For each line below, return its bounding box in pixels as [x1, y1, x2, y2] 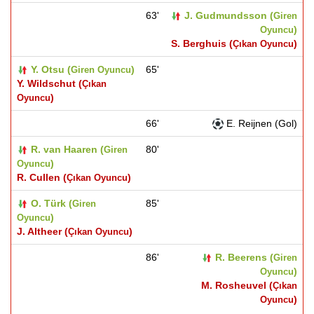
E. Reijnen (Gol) [224, 118, 297, 129]
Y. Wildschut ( [17, 78, 82, 89]
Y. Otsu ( [31, 64, 71, 75]
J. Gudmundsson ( [184, 10, 273, 21]
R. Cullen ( [17, 172, 67, 183]
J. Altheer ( [17, 226, 68, 237]
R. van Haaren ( [31, 144, 104, 155]
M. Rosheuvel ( [201, 280, 273, 291]
